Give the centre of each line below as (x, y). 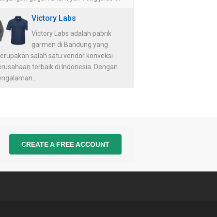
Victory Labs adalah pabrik (71, 33)
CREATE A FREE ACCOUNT (65, 144)
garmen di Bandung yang (70, 44)
